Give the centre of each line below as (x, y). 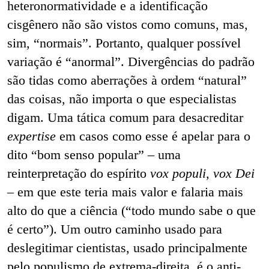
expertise (32, 136)
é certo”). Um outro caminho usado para (115, 229)
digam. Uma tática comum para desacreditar (125, 117)
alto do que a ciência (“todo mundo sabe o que (131, 210)
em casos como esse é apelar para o (153, 136)
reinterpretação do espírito (79, 173)
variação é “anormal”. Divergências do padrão (131, 61)
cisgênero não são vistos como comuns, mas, (128, 24)
